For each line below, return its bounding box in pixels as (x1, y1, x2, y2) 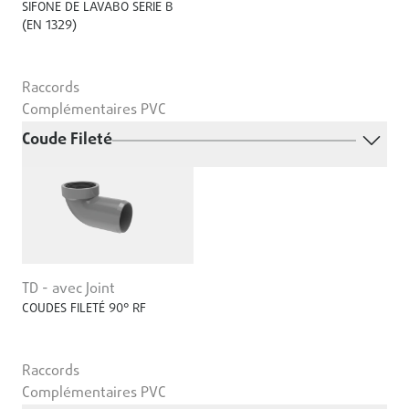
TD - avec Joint (22, 278, 115, 301)
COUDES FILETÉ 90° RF (22, 299, 146, 320)
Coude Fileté (22, 128, 112, 153)
